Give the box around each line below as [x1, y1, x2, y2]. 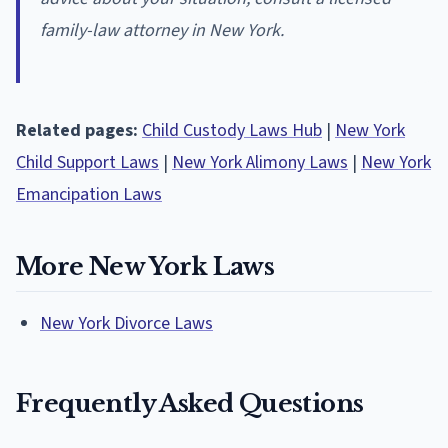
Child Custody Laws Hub [142, 118, 322, 144]
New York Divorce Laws [40, 311, 213, 337]
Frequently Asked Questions [16, 389, 364, 419]
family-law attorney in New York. [40, 18, 284, 44]
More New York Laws [16, 252, 275, 282]
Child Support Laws [16, 150, 159, 176]
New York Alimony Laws [172, 150, 348, 176]
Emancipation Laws [16, 182, 162, 208]
